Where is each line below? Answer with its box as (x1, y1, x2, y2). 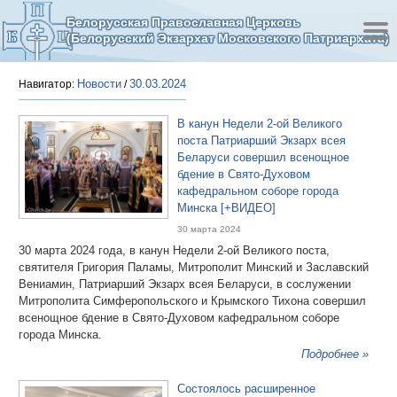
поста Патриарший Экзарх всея (177, 134, 346, 147)
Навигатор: (19, 78, 77, 90)
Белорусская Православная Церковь (66, 15, 300, 29)
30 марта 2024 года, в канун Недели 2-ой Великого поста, (19, 244, 330, 257)
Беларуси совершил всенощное (177, 151, 349, 164)
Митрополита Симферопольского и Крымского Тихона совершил (19, 294, 366, 307)
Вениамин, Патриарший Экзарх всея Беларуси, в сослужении (19, 277, 351, 291)
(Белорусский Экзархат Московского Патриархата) (66, 31, 389, 45)
